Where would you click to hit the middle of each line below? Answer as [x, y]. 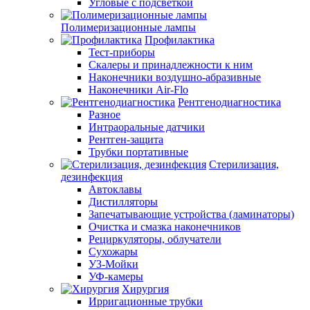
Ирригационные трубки [146, 301]
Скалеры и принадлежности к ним [171, 65]
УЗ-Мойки [113, 264]
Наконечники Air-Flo [138, 90]
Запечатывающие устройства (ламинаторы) [191, 214]
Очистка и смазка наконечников [165, 227]
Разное [104, 115]
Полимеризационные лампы [128, 27]
